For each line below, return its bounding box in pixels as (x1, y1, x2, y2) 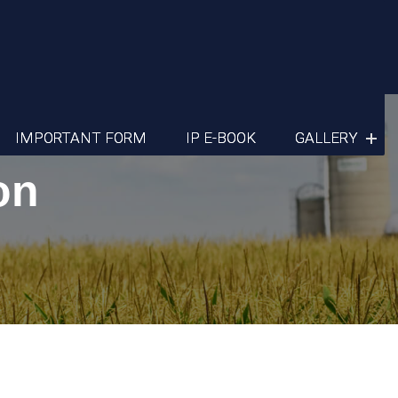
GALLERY (295, 129, 358, 147)
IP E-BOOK (186, 129, 256, 147)
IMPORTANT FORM (15, 129, 147, 147)
